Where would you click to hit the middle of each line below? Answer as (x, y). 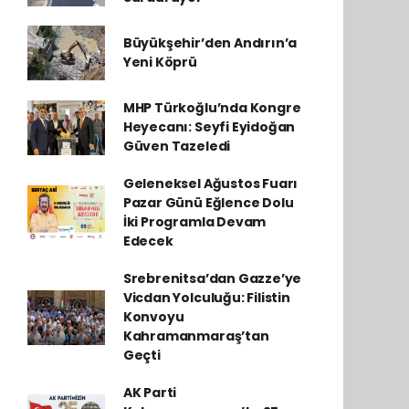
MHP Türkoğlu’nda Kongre (212, 108)
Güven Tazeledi (177, 146)
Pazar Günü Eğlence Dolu (208, 203)
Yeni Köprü (160, 62)
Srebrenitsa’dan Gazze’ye (212, 278)
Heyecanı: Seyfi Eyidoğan (209, 127)
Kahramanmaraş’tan (196, 336)
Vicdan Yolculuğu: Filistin (206, 298)
